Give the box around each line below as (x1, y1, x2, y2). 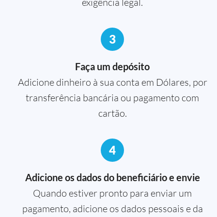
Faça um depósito (75, 60, 150, 72)
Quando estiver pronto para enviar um (33, 186, 192, 199)
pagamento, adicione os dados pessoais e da (22, 202, 203, 215)
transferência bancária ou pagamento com (26, 91, 199, 104)
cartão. (98, 107, 127, 119)
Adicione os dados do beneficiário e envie (25, 171, 200, 183)
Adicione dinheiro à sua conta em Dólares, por (17, 76, 207, 88)
